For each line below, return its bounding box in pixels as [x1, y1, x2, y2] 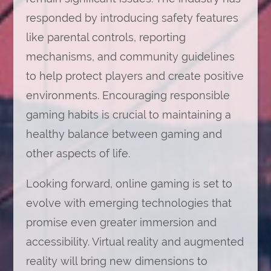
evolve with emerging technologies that [25, 197, 232, 209]
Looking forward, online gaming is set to [25, 177, 232, 190]
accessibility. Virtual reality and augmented [25, 235, 244, 248]
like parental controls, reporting [25, 31, 186, 44]
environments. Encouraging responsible [25, 89, 230, 102]
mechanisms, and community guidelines [25, 50, 235, 63]
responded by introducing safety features [25, 11, 238, 24]
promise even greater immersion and [25, 216, 217, 229]
